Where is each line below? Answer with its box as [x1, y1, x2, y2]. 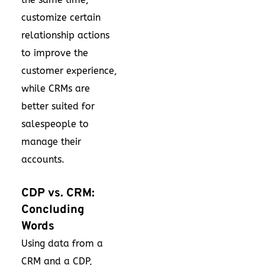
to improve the [21, 47, 88, 59]
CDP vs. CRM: [21, 186, 95, 201]
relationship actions [21, 30, 109, 41]
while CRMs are [21, 83, 90, 94]
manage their [21, 136, 81, 147]
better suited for [21, 101, 95, 112]
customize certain [21, 12, 101, 23]
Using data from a [21, 238, 103, 249]
